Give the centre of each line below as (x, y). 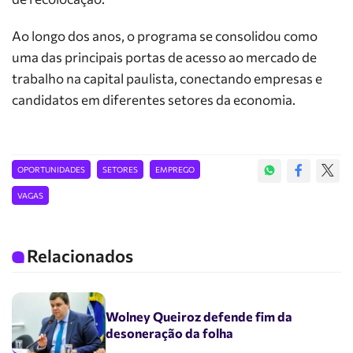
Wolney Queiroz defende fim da (199, 316)
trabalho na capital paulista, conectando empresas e (167, 78)
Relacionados (80, 256)
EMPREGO (175, 169)
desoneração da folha (170, 332)
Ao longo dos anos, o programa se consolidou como (165, 36)
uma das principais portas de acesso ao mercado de (164, 57)
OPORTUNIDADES (51, 169)
